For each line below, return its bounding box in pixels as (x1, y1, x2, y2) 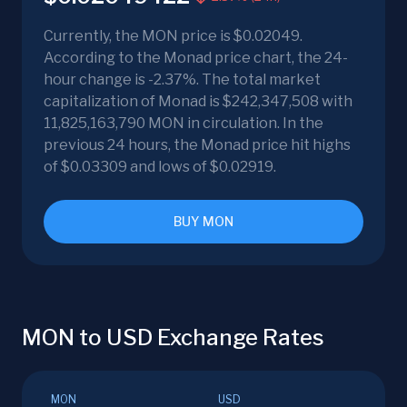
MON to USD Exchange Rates (22, 324, 324, 352)
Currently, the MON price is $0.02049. (44, 27, 303, 45)
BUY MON (174, 213, 233, 230)
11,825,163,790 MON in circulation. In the (44, 114, 323, 133)
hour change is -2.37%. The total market (44, 71, 321, 89)
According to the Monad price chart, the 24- (44, 49, 348, 67)
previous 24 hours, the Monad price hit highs (44, 136, 351, 154)
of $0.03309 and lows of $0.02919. (44, 158, 276, 176)
